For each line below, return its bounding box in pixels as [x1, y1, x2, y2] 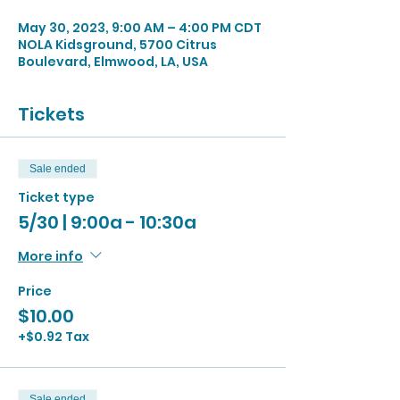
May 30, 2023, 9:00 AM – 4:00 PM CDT [18, 19, 262, 37]
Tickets [18, 102, 85, 127]
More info [18, 246, 83, 265]
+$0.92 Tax [18, 328, 89, 346]
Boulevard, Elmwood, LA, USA [18, 53, 208, 71]
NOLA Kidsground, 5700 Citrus [18, 36, 217, 54]
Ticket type [18, 188, 95, 206]
